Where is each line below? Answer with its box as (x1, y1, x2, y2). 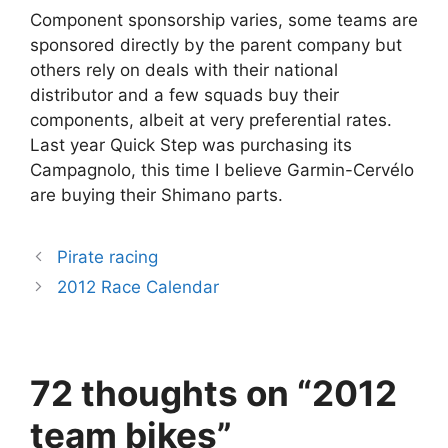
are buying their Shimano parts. (30, 185, 283, 205)
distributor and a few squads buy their (30, 85, 339, 105)
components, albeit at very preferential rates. (30, 110, 392, 130)
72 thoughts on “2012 (30, 372, 397, 414)
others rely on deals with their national (30, 60, 338, 80)
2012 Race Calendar (57, 277, 220, 297)
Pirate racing (57, 247, 159, 267)
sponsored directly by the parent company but (30, 35, 402, 55)
